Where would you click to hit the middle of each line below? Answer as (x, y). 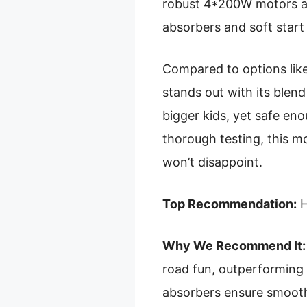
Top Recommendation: (230, 204)
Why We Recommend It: (234, 245)
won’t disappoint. (212, 162)
